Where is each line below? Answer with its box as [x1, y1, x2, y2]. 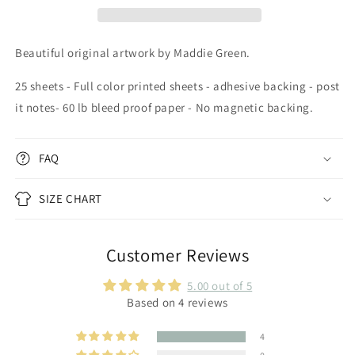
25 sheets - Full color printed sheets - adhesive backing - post [15, 78, 340, 94]
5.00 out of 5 [187, 278, 253, 293]
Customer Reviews [105, 243, 250, 266]
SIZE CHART [39, 191, 102, 206]
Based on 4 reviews [127, 295, 228, 310]
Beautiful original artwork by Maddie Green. [15, 45, 254, 60]
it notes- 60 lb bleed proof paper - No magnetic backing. [15, 100, 317, 115]
